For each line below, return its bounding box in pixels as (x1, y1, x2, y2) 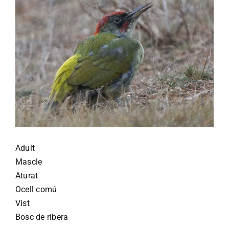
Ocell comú (15, 184, 57, 194)
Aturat (15, 170, 38, 180)
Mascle (15, 156, 42, 167)
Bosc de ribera (15, 212, 68, 222)
